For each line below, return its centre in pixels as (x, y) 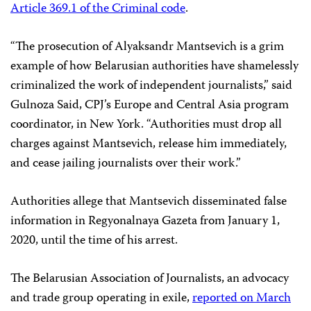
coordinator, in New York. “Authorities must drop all (146, 125)
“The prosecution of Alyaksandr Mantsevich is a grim (147, 47)
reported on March (242, 298)
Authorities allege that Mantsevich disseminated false (149, 202)
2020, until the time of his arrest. (94, 241)
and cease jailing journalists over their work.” (126, 163)
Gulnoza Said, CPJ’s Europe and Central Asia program (150, 105)
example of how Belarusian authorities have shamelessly (154, 66)
